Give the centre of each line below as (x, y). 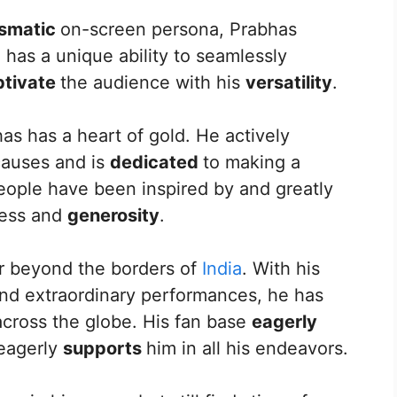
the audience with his (153, 82)
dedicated (156, 162)
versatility (289, 82)
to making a (252, 162)
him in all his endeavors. (247, 348)
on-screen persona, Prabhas (179, 29)
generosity (113, 215)
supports (105, 348)
